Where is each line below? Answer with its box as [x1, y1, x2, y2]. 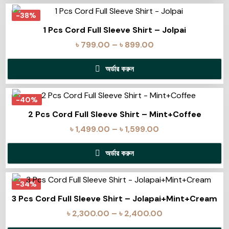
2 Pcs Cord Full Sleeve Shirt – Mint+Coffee [28, 109, 201, 120]
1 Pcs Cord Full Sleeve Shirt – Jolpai [43, 25, 186, 36]
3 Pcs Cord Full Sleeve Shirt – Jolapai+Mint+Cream [12, 193, 217, 204]
